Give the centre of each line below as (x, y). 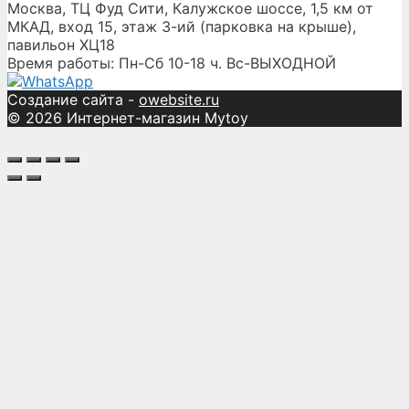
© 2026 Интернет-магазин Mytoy (128, 117)
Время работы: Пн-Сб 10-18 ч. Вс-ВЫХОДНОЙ (172, 63)
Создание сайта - (73, 99)
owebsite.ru (179, 99)
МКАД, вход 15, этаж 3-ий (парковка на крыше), (182, 26)
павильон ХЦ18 (61, 44)
